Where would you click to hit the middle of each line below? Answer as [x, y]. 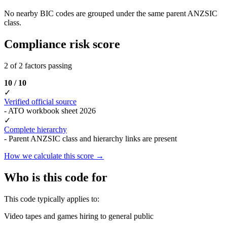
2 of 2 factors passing [38, 65]
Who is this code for [56, 177]
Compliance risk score [62, 44]
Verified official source [40, 101]
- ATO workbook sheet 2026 [50, 110]
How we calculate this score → [54, 156]
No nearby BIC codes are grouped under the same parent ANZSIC [111, 13]
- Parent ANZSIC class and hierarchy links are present [90, 138]
